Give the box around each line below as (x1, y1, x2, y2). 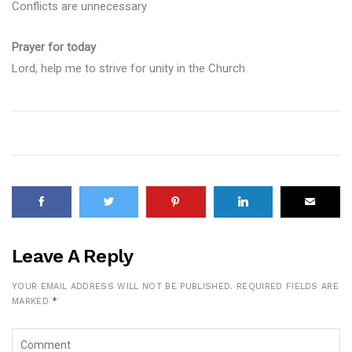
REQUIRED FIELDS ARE (236, 280, 339, 291)
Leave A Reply (12, 244, 134, 267)
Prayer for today (12, 39, 96, 54)
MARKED (12, 295, 53, 306)
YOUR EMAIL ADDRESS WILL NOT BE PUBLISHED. (12, 280, 233, 291)
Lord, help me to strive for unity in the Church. (12, 60, 247, 75)
